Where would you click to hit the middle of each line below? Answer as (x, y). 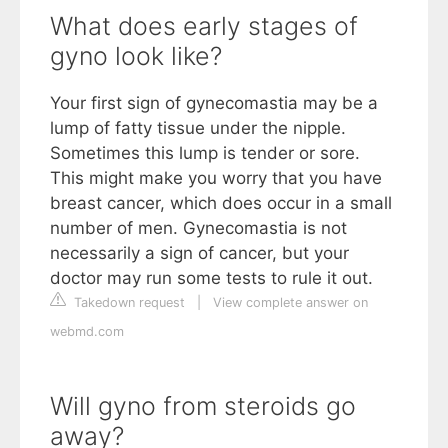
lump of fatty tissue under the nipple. (198, 127)
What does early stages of (204, 25)
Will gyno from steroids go (203, 405)
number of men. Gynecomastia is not (198, 227)
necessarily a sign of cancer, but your (199, 252)
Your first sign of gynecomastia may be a (214, 102)
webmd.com (87, 331)
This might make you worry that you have (216, 177)
